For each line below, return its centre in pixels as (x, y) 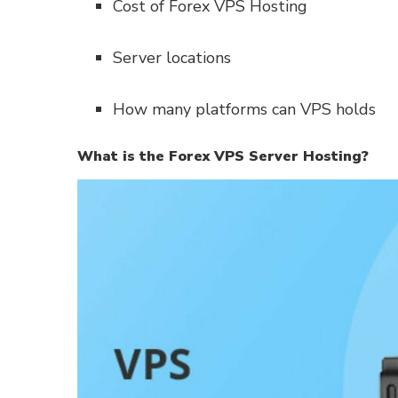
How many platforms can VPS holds (244, 109)
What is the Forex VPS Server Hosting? (223, 156)
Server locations (172, 57)
